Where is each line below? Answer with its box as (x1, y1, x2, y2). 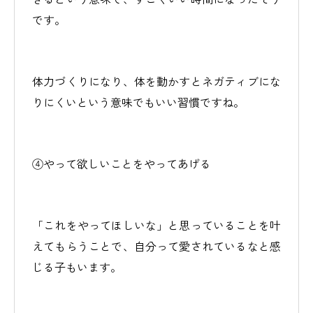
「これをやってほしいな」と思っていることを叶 (32, 217, 281, 233)
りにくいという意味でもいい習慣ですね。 (32, 94, 245, 110)
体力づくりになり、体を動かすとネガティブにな (32, 73, 281, 89)
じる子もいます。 (32, 259, 122, 275)
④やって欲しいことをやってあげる (32, 155, 211, 172)
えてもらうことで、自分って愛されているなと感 (32, 238, 281, 254)
